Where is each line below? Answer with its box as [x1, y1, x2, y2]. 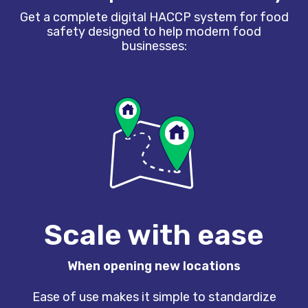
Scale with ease [44, 217, 264, 252]
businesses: [121, 38, 187, 54]
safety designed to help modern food [47, 24, 261, 40]
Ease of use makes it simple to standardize [32, 289, 276, 305]
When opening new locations [67, 258, 241, 274]
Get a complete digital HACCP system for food [19, 10, 289, 25]
